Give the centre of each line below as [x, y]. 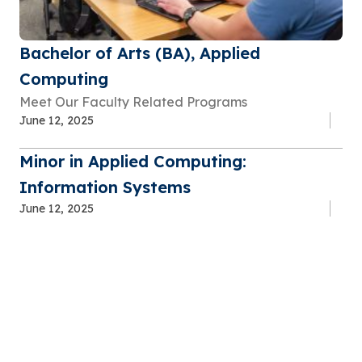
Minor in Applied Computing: [133, 162]
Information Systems [105, 187]
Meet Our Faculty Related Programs [133, 102]
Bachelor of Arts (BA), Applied [140, 53]
